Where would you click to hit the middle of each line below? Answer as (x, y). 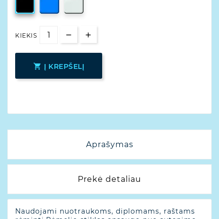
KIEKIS (26, 35)
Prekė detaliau (109, 179)
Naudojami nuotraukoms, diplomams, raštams (105, 211)
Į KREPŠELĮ (64, 66)
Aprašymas (109, 144)
